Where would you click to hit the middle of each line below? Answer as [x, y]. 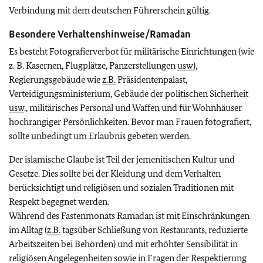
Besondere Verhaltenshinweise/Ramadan [100, 34]
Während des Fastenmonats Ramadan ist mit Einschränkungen [129, 216]
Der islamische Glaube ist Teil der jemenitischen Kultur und [122, 159]
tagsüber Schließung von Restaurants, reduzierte [154, 230]
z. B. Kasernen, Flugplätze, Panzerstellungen [93, 65]
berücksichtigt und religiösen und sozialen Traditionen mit [121, 188]
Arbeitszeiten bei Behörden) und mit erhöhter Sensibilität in [123, 244]
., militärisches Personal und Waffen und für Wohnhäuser [133, 108]
